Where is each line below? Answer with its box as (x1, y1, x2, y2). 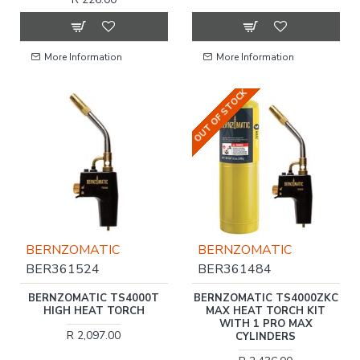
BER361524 (26, 260, 100, 278)
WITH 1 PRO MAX (219, 316, 313, 331)
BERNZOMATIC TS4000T (28, 290, 160, 305)
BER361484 (197, 260, 272, 278)
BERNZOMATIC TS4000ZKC (193, 290, 338, 305)
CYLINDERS (235, 329, 297, 344)
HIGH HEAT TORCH (43, 303, 145, 318)
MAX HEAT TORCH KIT (206, 303, 326, 318)
